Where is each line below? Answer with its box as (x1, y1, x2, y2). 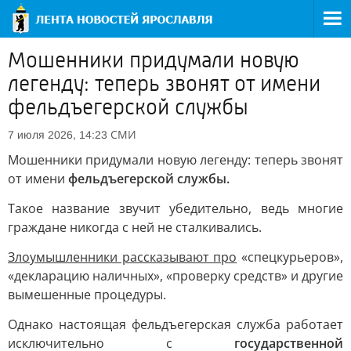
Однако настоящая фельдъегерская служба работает (8, 316, 343, 333)
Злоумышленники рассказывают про (8, 248, 237, 266)
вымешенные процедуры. (8, 286, 166, 303)
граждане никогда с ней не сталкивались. (8, 219, 262, 236)
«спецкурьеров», (237, 248, 344, 266)
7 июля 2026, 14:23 (8, 128, 107, 141)
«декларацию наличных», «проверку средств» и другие (8, 267, 343, 284)
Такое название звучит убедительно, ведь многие (8, 200, 343, 217)
